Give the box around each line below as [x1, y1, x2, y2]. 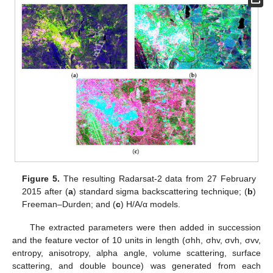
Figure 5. [22, 174, 60, 184]
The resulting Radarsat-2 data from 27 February [60, 174, 256, 184]
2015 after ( [22, 186, 68, 197]
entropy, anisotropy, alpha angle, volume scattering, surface [12, 248, 261, 258]
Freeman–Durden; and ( [22, 199, 116, 210]
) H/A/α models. [121, 199, 181, 210]
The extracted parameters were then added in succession [29, 222, 261, 233]
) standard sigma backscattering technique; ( [73, 186, 247, 197]
